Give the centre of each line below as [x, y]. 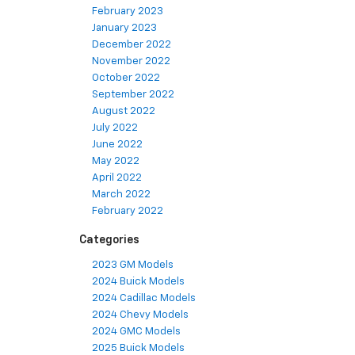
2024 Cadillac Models [144, 299]
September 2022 [133, 95]
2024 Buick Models [138, 282]
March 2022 [121, 195]
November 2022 [131, 62]
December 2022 [132, 45]
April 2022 [117, 178]
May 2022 [116, 162]
